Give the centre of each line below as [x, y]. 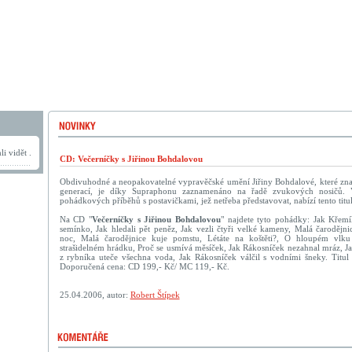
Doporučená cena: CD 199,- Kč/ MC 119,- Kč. [144, 266]
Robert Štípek [155, 295]
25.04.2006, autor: [95, 295]
